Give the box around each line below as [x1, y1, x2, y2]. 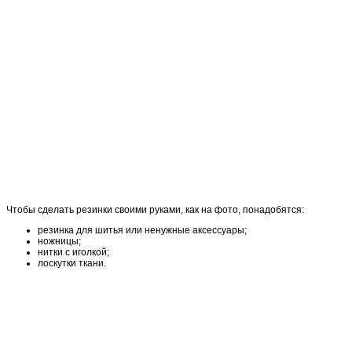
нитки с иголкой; [38, 246, 109, 258]
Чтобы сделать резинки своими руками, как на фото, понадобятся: [6, 203, 304, 215]
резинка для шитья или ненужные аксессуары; [38, 224, 247, 236]
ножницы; [38, 235, 81, 247]
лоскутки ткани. [38, 257, 106, 269]
